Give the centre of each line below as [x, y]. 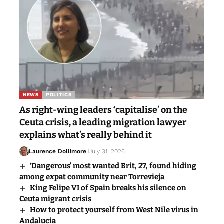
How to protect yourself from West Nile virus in [114, 210]
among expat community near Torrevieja [92, 177]
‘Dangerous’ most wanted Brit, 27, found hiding [113, 166]
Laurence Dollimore [57, 152]
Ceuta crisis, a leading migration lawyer [103, 123]
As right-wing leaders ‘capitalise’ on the [103, 110]
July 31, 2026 [107, 152]
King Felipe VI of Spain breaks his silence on [108, 188]
